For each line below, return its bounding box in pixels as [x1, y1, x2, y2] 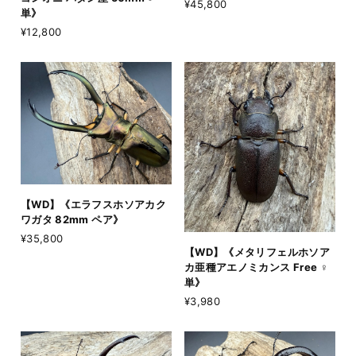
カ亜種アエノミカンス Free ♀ [184, 261, 328, 274]
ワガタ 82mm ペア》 [21, 213, 124, 226]
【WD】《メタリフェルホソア [184, 246, 330, 259]
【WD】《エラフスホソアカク [21, 198, 166, 211]
